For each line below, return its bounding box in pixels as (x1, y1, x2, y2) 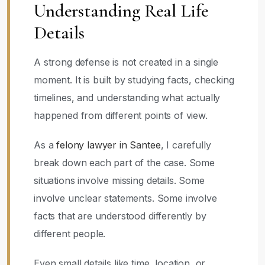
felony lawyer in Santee (56, 139, 161, 151)
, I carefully (160, 139, 211, 151)
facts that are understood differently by (34, 210, 206, 222)
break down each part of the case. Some (34, 157, 215, 169)
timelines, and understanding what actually (34, 92, 221, 104)
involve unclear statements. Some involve (34, 192, 217, 204)
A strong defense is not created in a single (34, 56, 219, 68)
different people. (34, 228, 106, 240)
